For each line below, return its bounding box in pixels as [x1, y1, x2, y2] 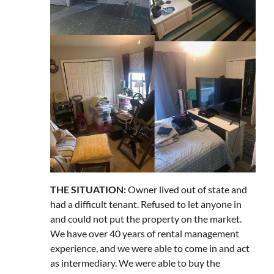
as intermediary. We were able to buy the [50, 257, 220, 268]
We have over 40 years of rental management [50, 228, 239, 239]
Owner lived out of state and [126, 183, 247, 195]
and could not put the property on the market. [50, 213, 242, 224]
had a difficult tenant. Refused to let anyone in [50, 198, 242, 210]
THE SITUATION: [50, 183, 126, 195]
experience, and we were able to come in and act [50, 242, 250, 254]
